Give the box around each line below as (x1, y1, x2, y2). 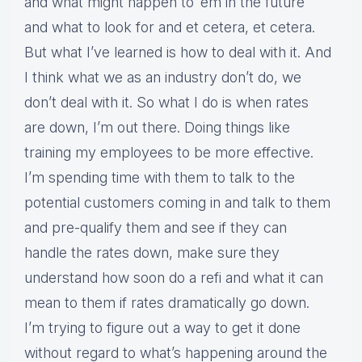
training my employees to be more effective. (24, 144, 314, 162)
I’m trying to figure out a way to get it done (24, 319, 301, 337)
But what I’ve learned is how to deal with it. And (24, 44, 331, 61)
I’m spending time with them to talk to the (24, 169, 295, 187)
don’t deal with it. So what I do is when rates (24, 94, 309, 112)
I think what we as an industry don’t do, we (24, 69, 301, 86)
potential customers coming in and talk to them (24, 194, 330, 212)
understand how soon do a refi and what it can (24, 269, 323, 287)
